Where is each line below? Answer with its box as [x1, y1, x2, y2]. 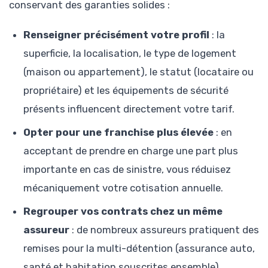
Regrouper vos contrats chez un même [23, 205, 223, 218]
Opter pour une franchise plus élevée [23, 126, 214, 139]
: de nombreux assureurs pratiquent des [69, 224, 259, 236]
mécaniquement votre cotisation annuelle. [23, 182, 223, 194]
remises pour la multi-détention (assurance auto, [23, 242, 255, 255]
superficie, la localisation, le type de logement [23, 47, 236, 60]
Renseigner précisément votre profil [23, 29, 209, 41]
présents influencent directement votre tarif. [23, 103, 234, 115]
